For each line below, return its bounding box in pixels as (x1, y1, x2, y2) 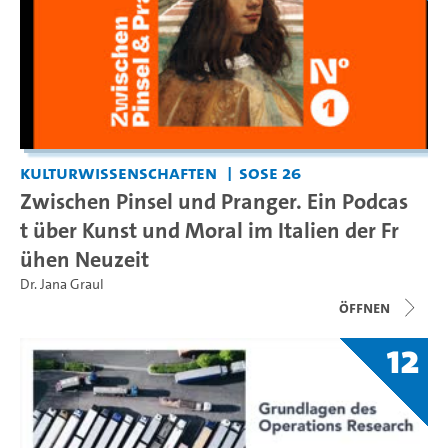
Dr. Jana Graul (20, 275, 104, 295)
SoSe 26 (238, 160, 301, 186)
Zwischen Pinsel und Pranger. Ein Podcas (20, 186, 408, 217)
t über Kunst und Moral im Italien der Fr (20, 215, 399, 246)
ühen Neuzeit (20, 244, 149, 275)
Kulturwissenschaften (20, 160, 217, 186)
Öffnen (339, 297, 390, 319)
